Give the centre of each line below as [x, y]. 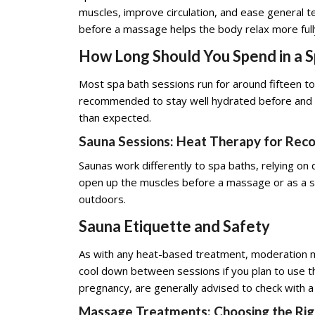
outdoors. [102, 199]
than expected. [115, 117]
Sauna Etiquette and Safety [174, 226]
